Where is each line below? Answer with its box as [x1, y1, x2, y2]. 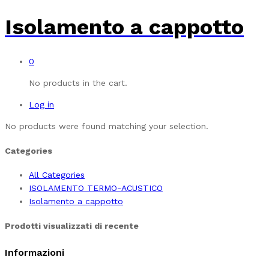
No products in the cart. [29, 78, 127, 88]
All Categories [29, 170, 85, 180]
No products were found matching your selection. [5, 121, 208, 131]
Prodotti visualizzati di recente [5, 221, 139, 231]
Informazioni [5, 247, 64, 259]
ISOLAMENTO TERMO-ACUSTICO [29, 183, 163, 193]
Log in [29, 100, 54, 110]
